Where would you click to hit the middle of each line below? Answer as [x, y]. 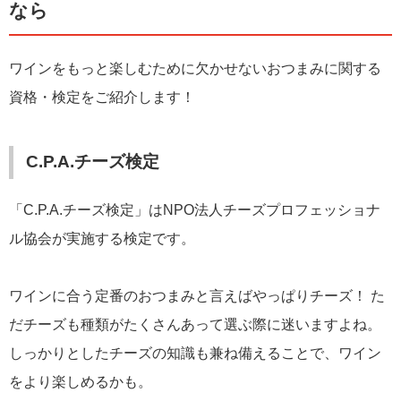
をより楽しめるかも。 [81, 382]
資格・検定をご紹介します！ [102, 97]
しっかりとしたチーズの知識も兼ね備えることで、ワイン [195, 354]
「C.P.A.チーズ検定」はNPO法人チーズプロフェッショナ [195, 210]
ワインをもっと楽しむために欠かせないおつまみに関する [195, 68]
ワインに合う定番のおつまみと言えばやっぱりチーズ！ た [197, 296]
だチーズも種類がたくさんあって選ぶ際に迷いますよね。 [195, 325]
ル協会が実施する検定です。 [102, 239]
